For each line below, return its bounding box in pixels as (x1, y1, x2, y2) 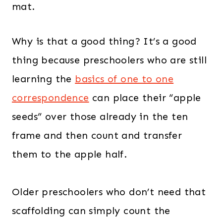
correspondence (12, 92, 89, 104)
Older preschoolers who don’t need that (12, 186, 206, 198)
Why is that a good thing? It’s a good (12, 35, 197, 48)
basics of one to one (75, 73, 174, 85)
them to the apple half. (12, 148, 127, 161)
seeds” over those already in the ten (12, 111, 188, 123)
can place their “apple (89, 92, 201, 104)
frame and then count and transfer (12, 129, 182, 142)
